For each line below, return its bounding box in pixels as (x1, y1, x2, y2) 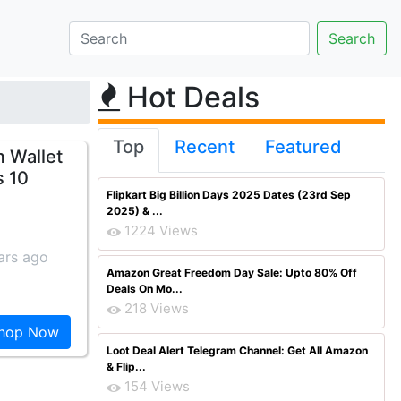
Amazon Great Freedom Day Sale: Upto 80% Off (107, 266, 357, 279)
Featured (265, 136, 342, 158)
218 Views (124, 300, 189, 317)
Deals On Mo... (107, 282, 183, 295)
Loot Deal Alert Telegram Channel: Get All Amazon (107, 344, 368, 357)
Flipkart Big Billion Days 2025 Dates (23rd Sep (107, 188, 351, 201)
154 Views (124, 378, 190, 395)
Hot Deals (120, 80, 260, 115)
